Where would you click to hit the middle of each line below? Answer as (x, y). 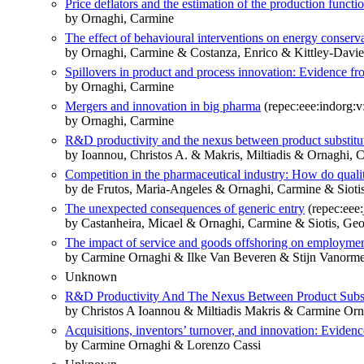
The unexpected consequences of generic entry (185, 209)
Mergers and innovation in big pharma (163, 106)
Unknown (91, 277)
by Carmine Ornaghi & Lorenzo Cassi (163, 345)
